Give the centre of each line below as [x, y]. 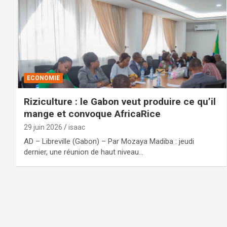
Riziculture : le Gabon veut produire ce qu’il [120, 101]
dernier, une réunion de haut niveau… [84, 152]
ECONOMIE [43, 78]
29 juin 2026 [43, 127]
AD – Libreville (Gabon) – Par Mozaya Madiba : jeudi [109, 141]
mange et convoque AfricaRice [92, 113]
